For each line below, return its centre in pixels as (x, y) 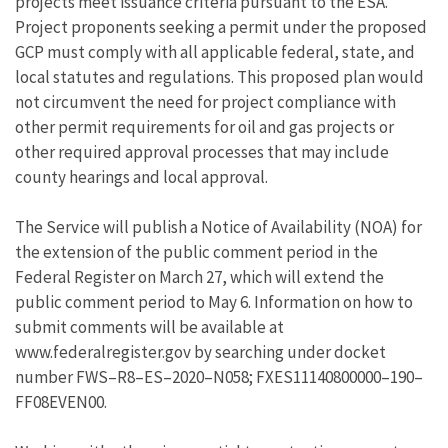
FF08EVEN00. (61, 402)
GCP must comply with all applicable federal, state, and (215, 52)
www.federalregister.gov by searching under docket (200, 352)
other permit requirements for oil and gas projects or (204, 127)
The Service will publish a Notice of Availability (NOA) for (218, 227)
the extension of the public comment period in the (196, 252)
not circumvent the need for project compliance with (205, 102)
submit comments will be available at (149, 327)
